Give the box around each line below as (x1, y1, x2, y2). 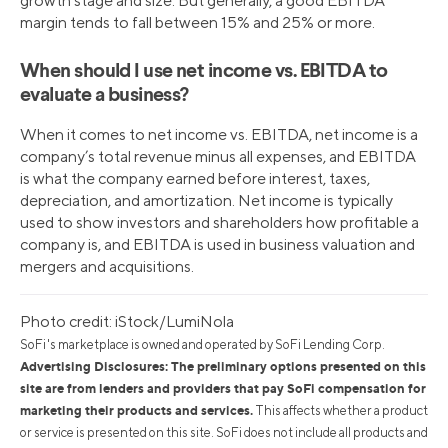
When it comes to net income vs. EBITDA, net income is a (20, 124, 418, 144)
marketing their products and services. (20, 401, 253, 418)
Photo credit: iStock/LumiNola (20, 311, 234, 331)
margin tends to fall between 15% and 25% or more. (20, 12, 375, 32)
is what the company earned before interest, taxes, (20, 168, 370, 188)
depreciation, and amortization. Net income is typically (20, 190, 393, 210)
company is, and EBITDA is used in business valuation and (20, 234, 415, 254)
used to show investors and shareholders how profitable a (20, 212, 419, 232)
